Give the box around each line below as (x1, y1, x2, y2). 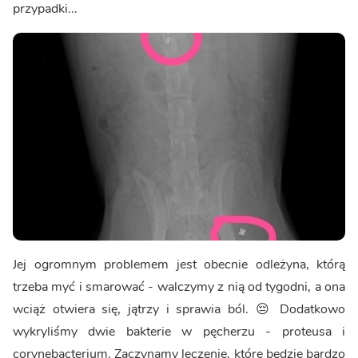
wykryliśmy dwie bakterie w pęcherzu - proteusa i (13, 322, 345, 340)
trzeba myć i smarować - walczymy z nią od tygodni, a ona (13, 277, 345, 296)
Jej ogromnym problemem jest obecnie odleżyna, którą (13, 255, 345, 273)
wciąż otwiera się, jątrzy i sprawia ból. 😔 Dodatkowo (13, 300, 345, 318)
